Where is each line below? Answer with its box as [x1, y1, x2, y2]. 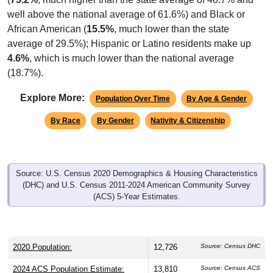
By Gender [97, 104, 134, 113]
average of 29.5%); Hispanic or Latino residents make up [7, 26, 251, 37]
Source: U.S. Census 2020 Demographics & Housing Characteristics [15, 157, 258, 166]
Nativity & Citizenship [151, 104, 225, 113]
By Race [50, 104, 80, 113]
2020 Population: [13, 230, 72, 240]
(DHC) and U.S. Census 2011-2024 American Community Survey [23, 168, 250, 178]
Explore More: [20, 80, 85, 91]
